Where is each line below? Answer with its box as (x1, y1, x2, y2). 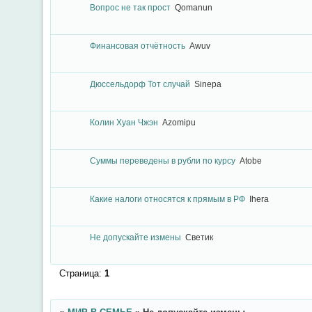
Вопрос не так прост (89, 3, 171, 13)
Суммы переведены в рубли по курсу (89, 156, 235, 166)
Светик (185, 233, 213, 242)
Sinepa (194, 79, 221, 89)
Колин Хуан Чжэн (89, 118, 158, 127)
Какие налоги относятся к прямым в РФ (89, 194, 245, 204)
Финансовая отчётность (89, 41, 185, 51)
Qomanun (174, 3, 212, 13)
